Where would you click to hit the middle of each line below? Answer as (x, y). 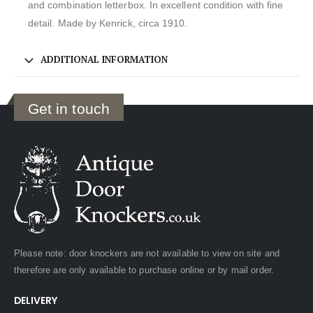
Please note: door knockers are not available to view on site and (147, 253)
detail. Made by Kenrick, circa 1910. (108, 23)
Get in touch (69, 108)
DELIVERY (36, 301)
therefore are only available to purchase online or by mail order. (144, 270)
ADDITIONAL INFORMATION (104, 59)
